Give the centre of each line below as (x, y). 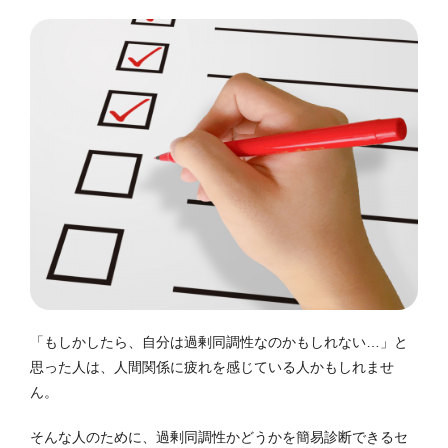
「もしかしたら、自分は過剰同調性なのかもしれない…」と (219, 342)
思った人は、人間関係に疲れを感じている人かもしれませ (212, 367)
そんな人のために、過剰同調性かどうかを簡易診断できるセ (219, 437)
